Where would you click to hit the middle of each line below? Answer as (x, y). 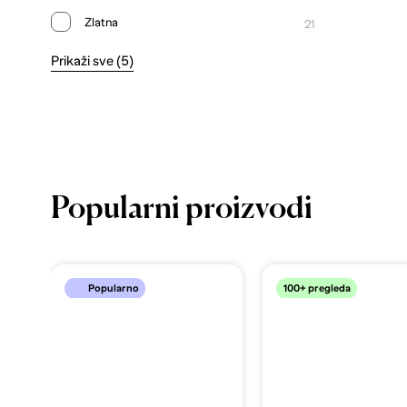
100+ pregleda (317, 288)
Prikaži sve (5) (92, 61)
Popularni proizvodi (181, 209)
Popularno (114, 288)
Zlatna (102, 22)
